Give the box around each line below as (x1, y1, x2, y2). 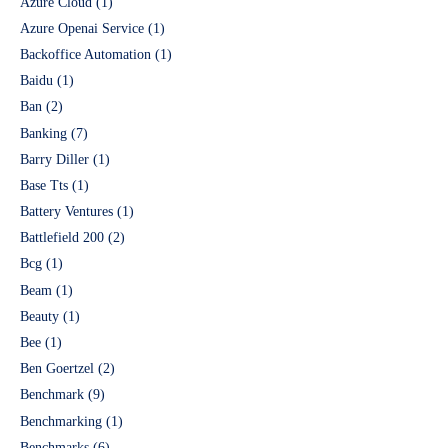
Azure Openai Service (20, 20, 144, 36)
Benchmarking (20, 413, 102, 429)
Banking (20, 125, 67, 141)
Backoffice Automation (20, 46, 151, 62)
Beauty (20, 308, 59, 324)
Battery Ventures (20, 204, 113, 220)
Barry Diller (20, 151, 89, 167)
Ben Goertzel (20, 361, 94, 377)
